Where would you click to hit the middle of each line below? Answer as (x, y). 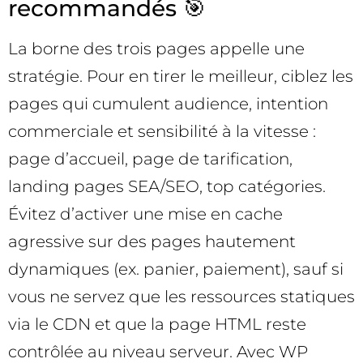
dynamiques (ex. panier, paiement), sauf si (176, 269)
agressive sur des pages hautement (152, 241)
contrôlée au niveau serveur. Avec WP (158, 351)
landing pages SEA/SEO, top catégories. (167, 186)
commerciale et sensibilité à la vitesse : (162, 131)
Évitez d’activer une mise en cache (145, 214)
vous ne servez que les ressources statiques (181, 296)
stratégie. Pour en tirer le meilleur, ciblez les (181, 76)
